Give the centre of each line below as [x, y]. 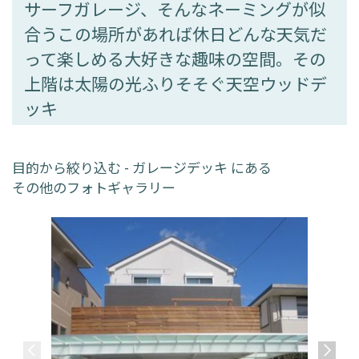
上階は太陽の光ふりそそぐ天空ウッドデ [175, 83]
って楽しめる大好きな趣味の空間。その [175, 58]
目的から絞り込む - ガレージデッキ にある [142, 167]
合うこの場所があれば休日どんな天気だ [175, 33]
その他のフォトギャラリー [94, 187]
